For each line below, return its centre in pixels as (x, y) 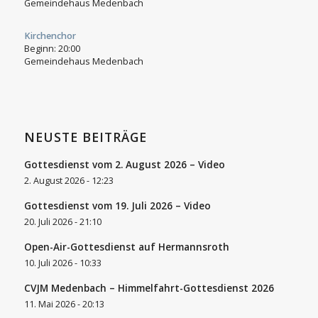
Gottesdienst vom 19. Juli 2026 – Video (117, 205)
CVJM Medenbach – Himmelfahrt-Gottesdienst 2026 (149, 287)
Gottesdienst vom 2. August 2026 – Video (124, 164)
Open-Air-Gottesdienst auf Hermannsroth (126, 246)
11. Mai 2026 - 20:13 (64, 304)
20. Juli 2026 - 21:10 (62, 221)
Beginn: (41, 48)
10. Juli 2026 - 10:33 (62, 263)
